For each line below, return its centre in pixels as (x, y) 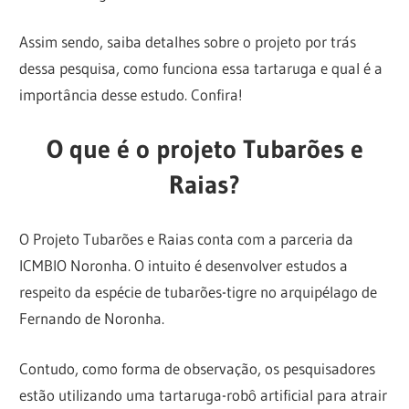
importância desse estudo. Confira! (131, 95)
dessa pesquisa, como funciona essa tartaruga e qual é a (201, 68)
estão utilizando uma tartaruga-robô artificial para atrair (204, 394)
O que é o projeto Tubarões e (204, 148)
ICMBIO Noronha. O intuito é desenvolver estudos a (184, 266)
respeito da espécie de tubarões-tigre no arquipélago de (199, 292)
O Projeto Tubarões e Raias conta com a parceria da (187, 239)
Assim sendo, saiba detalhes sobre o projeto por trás (188, 42)
